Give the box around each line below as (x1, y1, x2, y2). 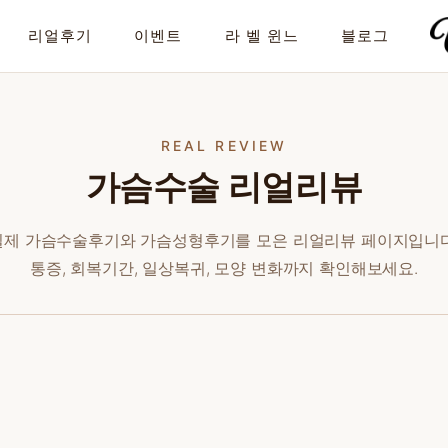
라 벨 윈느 (224, 27, 300, 45)
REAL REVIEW (161, 137, 287, 154)
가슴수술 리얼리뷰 (85, 166, 363, 207)
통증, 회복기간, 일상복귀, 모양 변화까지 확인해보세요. (29, 258, 419, 278)
